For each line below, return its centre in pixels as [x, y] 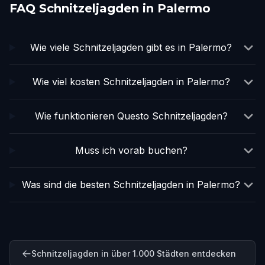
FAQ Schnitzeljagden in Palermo [110, 8]
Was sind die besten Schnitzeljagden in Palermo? [131, 185]
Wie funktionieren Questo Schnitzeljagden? [131, 116]
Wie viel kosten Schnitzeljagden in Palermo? [131, 82]
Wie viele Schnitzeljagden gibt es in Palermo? [131, 47]
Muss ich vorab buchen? [131, 150]
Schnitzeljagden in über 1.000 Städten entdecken [134, 253]
